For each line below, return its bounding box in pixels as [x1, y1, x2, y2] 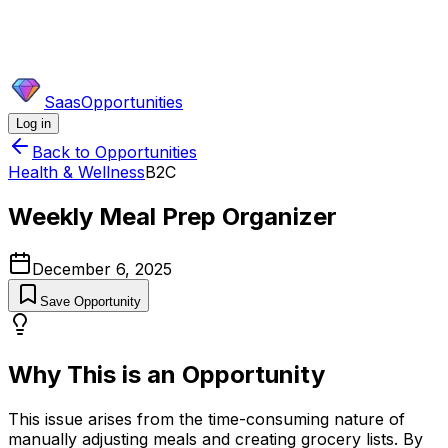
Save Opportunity [40, 293, 141, 309]
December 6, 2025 [32, 258, 172, 279]
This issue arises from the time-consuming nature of [8, 408, 405, 429]
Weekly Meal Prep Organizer [8, 201, 337, 231]
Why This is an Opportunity [8, 359, 325, 389]
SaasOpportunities [44, 92, 183, 112]
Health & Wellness [8, 162, 145, 182]
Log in [16, 116, 51, 131]
